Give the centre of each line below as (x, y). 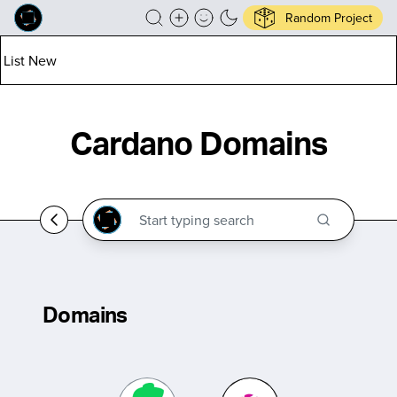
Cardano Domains (198, 145)
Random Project (329, 17)
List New (30, 60)
